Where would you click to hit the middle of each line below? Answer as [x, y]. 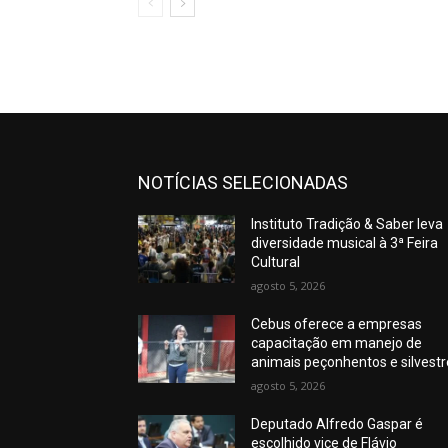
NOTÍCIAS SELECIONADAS [243, 183]
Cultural [276, 262]
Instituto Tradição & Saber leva [347, 224]
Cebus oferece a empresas [337, 324]
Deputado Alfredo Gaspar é [337, 424]
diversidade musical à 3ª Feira [345, 243]
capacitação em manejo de [337, 343]
